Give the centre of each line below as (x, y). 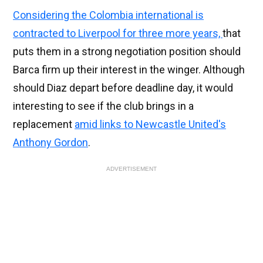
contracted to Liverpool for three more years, (118, 33)
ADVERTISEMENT (131, 169)
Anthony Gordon (50, 143)
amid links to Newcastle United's (150, 124)
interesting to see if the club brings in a (103, 106)
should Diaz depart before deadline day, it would (123, 88)
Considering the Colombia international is (108, 15)
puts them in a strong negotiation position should (127, 52)
